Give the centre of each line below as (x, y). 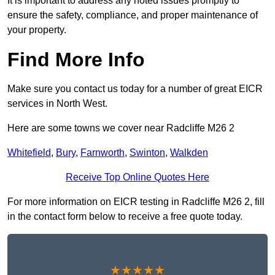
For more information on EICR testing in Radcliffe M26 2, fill (136, 202)
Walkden (189, 153)
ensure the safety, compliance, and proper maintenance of (133, 15)
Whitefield (29, 153)
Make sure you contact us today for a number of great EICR (135, 89)
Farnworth (103, 153)
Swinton (147, 153)
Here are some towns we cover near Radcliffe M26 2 (121, 128)
